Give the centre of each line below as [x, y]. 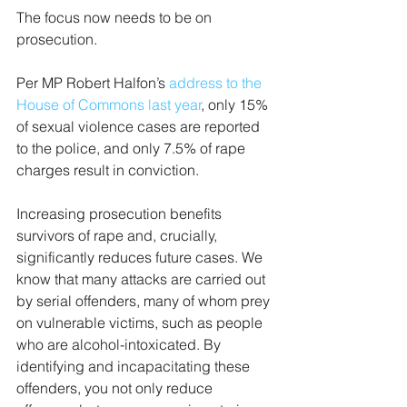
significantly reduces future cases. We [141, 257]
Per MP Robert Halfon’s [93, 83]
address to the [217, 83]
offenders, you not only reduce [116, 388]
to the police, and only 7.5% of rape [133, 148]
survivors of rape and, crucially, [119, 235]
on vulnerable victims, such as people [141, 323]
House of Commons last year [109, 104]
